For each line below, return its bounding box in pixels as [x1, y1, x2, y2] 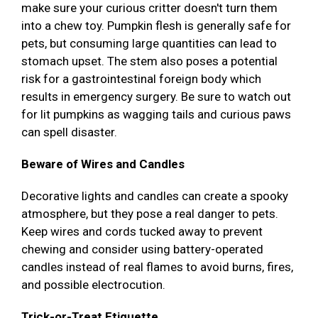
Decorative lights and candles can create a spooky [21, 189, 288, 204]
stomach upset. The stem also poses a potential [21, 54, 278, 69]
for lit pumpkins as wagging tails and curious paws [21, 107, 291, 122]
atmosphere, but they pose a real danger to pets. [21, 207, 278, 221]
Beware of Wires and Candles [21, 157, 185, 172]
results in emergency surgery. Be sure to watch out [21, 89, 291, 104]
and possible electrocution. [21, 278, 165, 292]
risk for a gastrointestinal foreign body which [21, 72, 261, 87]
